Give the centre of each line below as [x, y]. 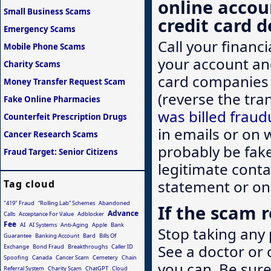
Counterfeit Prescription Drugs [65, 116]
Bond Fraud [48, 246]
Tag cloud [29, 184]
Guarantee [18, 235]
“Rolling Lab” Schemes [67, 203]
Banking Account [57, 235]
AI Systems [43, 224]
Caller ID [122, 246]
